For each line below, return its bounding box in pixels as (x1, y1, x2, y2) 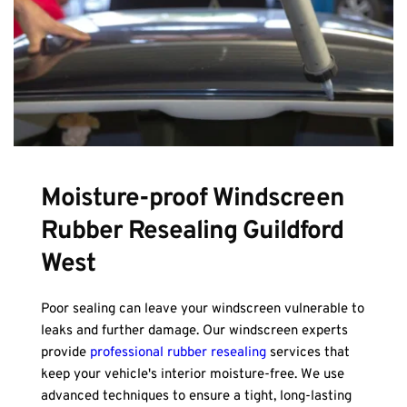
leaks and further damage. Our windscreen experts (41, 323, 348, 341)
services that (266, 344, 350, 362)
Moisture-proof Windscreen (41, 183, 344, 216)
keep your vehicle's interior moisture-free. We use (41, 366, 344, 384)
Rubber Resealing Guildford (41, 215, 343, 249)
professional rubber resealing (90, 344, 266, 362)
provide (41, 344, 90, 362)
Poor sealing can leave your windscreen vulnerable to (41, 301, 364, 319)
